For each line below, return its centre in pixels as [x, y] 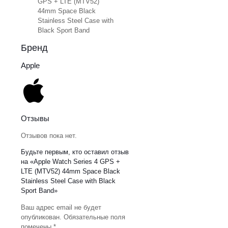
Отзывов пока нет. [49, 135]
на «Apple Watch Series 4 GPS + [70, 161]
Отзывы [35, 118]
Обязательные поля [94, 217]
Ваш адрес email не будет [61, 207]
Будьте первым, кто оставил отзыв [75, 152]
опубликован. [41, 217]
